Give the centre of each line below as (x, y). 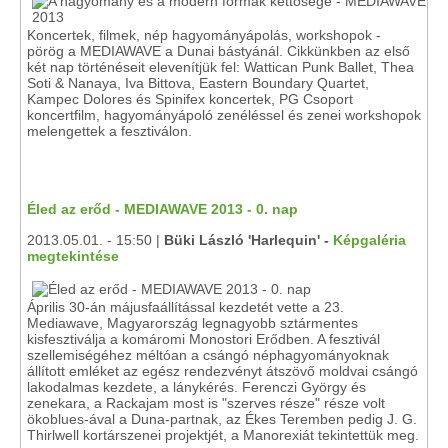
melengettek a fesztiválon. (109, 131)
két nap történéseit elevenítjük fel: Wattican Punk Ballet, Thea (220, 67)
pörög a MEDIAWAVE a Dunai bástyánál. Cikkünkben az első (218, 51)
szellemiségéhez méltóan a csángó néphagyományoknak (208, 355)
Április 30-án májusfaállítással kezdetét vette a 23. (185, 307)
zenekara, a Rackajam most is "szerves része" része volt (206, 403)
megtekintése (73, 256)
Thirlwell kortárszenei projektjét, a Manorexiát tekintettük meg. (223, 435)
